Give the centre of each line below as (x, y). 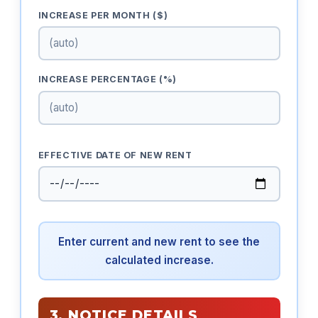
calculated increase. (159, 260)
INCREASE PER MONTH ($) (103, 15)
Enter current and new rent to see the (159, 241)
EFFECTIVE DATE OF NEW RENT (115, 155)
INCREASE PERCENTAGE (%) (107, 79)
